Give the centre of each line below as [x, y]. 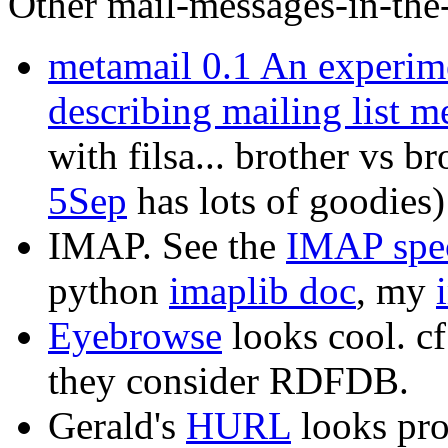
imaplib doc [262, 290]
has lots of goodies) [286, 200]
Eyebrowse [135, 335]
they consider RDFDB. [228, 380]
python [108, 290]
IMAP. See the [167, 245]
